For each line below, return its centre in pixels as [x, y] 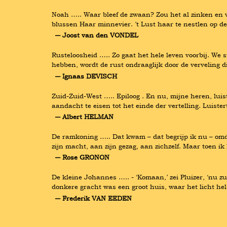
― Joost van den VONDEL [97, 35]
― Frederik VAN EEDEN [93, 198]
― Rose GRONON [82, 157]
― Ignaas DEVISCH [86, 76]
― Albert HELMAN [84, 116]
